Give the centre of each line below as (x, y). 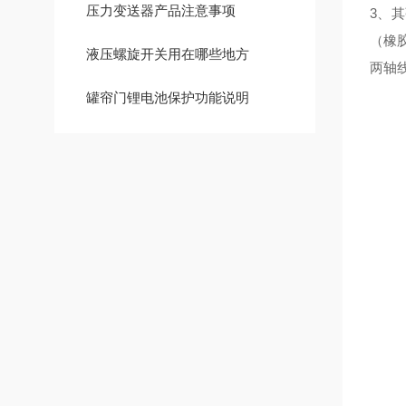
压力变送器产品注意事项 (161, 10)
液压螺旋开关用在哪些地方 (168, 54)
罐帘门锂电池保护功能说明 (168, 97)
